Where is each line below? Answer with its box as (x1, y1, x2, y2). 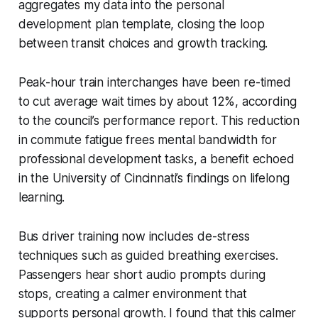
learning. (18, 190, 65, 204)
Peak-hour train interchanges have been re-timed (18, 75, 291, 89)
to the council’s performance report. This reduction (18, 113, 300, 128)
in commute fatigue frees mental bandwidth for (18, 132, 278, 147)
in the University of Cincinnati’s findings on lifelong (18, 170, 290, 185)
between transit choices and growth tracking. (18, 35, 268, 50)
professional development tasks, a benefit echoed (18, 151, 295, 166)
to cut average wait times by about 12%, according (18, 94, 297, 109)
